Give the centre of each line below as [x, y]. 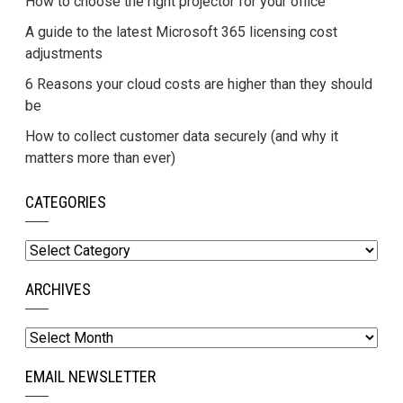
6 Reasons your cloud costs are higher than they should [199, 85]
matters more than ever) [100, 158]
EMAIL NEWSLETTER [90, 377]
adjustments [64, 54]
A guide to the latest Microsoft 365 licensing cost [181, 32]
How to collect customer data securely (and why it [182, 137]
